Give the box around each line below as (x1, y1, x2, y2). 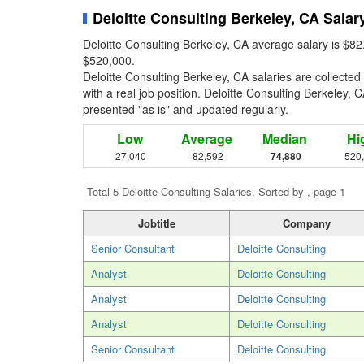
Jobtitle (137, 215, 175, 232)
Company (282, 215, 331, 232)
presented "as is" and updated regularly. (83, 101, 288, 118)
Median (262, 129, 307, 149)
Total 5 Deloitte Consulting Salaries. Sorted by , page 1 (87, 184, 345, 200)
